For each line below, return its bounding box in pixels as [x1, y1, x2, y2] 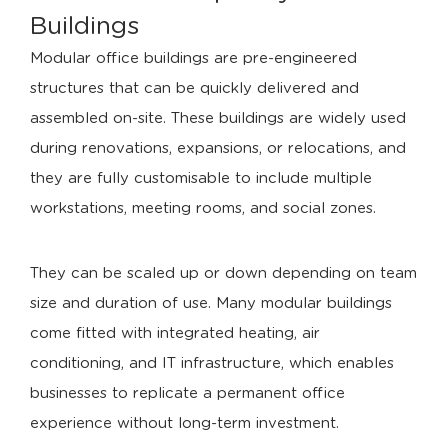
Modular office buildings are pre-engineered [30, 51, 357, 66]
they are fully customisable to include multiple [30, 171, 372, 186]
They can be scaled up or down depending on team [30, 266, 417, 281]
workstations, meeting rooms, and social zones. [30, 201, 376, 216]
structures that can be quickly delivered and [30, 81, 359, 96]
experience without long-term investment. [30, 416, 339, 431]
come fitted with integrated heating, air [30, 326, 320, 341]
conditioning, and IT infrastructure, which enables [30, 356, 394, 371]
